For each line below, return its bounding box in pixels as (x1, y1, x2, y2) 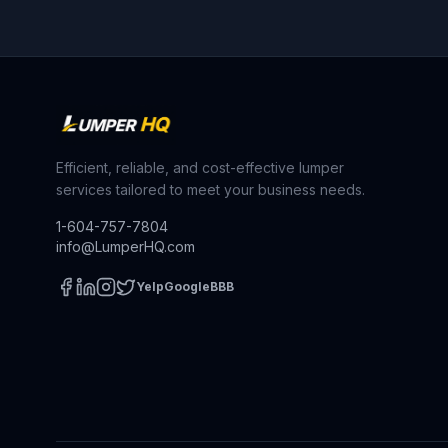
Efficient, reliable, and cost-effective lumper (56, 159, 344, 176)
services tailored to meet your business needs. (56, 181, 365, 198)
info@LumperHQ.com (56, 238, 195, 255)
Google (164, 279, 210, 294)
